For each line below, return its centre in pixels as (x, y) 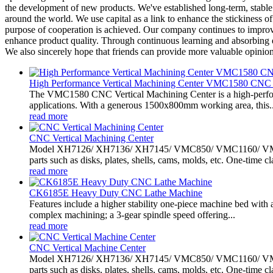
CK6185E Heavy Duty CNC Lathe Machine (116, 193)
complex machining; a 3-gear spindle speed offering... (132, 214)
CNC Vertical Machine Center (87, 247)
